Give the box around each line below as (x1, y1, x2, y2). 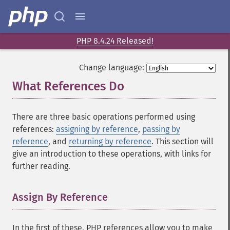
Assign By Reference (12, 191, 108, 203)
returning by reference (69, 137, 151, 146)
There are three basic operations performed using (12, 112, 195, 122)
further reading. (12, 161, 70, 171)
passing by (142, 124, 180, 134)
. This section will (151, 137, 214, 146)
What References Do (12, 79, 124, 93)
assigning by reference (56, 124, 138, 134)
